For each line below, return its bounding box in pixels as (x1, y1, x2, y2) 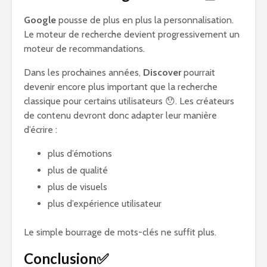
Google (24, 14, 56, 26)
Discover (143, 67, 181, 78)
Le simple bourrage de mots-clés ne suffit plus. (24, 226, 216, 238)
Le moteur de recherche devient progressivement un (24, 29, 240, 40)
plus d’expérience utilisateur (48, 198, 162, 209)
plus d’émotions (48, 148, 112, 159)
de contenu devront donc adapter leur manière (24, 110, 217, 121)
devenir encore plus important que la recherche (24, 81, 218, 92)
